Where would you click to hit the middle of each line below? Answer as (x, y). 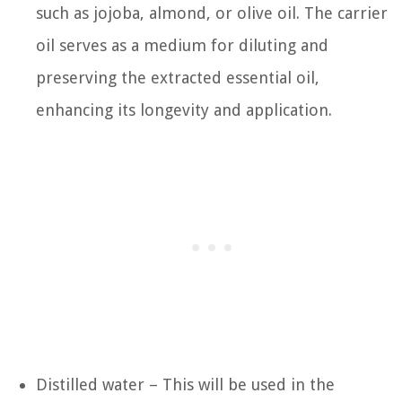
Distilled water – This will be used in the (185, 384)
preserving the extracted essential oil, (178, 77)
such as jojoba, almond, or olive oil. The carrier (212, 13)
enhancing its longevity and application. (184, 109)
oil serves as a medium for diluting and (182, 45)
